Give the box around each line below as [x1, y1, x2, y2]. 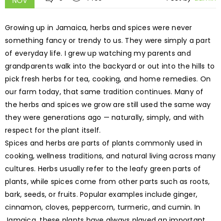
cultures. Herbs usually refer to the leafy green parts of [5, 163, 201, 174]
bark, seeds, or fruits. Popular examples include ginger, [5, 189, 197, 199]
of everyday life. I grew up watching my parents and [5, 48, 191, 58]
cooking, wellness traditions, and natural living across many [5, 150, 216, 161]
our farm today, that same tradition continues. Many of [5, 86, 204, 97]
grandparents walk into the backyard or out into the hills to [5, 61, 215, 71]
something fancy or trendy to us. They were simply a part [5, 35, 211, 45]
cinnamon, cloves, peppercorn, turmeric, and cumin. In [5, 202, 201, 212]
